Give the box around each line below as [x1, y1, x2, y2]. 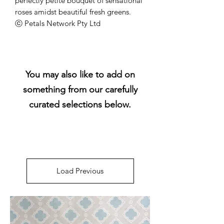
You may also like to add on [25, 68, 135, 80]
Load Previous [56, 165, 103, 175]
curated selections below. [29, 98, 131, 110]
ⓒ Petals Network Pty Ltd [15, 18, 100, 28]
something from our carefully [22, 83, 137, 95]
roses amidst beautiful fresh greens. [15, 6, 131, 16]
